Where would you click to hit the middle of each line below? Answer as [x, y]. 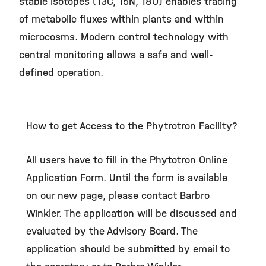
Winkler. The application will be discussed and [132, 213]
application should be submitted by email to [128, 249]
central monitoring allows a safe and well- [116, 55]
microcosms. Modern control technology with [124, 37]
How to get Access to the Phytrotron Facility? [132, 126]
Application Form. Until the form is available [127, 178]
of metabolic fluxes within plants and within [121, 19]
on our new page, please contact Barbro [118, 196]
